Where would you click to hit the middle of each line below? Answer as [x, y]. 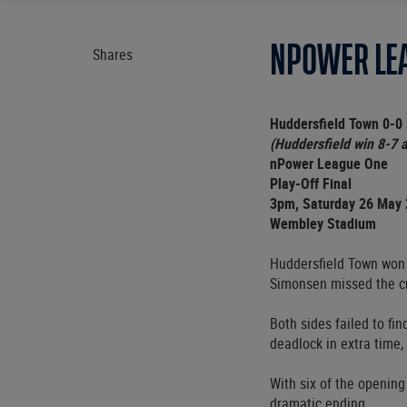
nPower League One [329, 163]
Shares [113, 54]
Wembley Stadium [323, 223]
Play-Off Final [311, 183]
